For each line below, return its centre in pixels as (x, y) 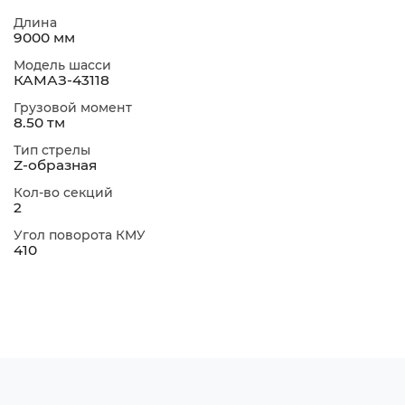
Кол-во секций (65, 192)
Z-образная (55, 165)
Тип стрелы (54, 150)
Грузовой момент (75, 107)
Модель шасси (64, 65)
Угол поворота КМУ (81, 235)
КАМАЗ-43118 (61, 80)
